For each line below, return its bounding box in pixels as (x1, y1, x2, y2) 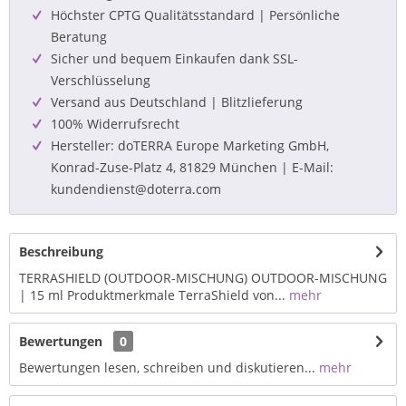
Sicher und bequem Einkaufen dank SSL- (51, 50, 298, 67)
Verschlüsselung (51, 72, 150, 89)
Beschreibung (19, 243, 103, 260)
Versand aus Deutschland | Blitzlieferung (51, 93, 303, 111)
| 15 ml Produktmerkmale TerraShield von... (19, 286, 285, 304)
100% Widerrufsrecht (51, 115, 179, 132)
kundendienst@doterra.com (51, 180, 221, 198)
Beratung (51, 28, 107, 45)
